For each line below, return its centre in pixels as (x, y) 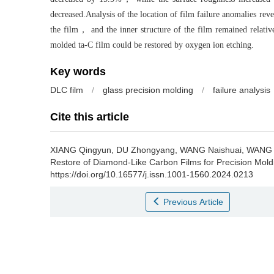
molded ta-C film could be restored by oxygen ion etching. (152, 45)
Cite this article (90, 117)
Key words (78, 72)
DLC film (67, 90)
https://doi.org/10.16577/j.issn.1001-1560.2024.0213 (152, 175)
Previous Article (194, 202)
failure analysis (242, 90)
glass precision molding (148, 90)
